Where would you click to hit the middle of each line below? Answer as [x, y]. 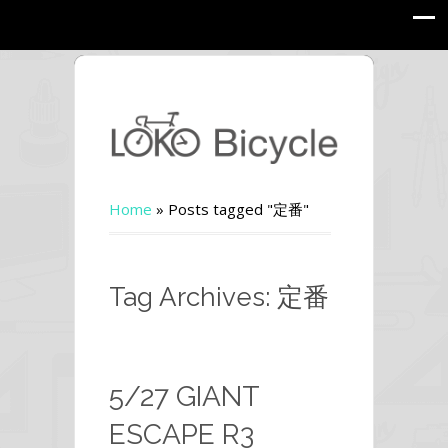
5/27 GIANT [184, 397]
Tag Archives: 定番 [219, 297]
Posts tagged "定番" [238, 209]
